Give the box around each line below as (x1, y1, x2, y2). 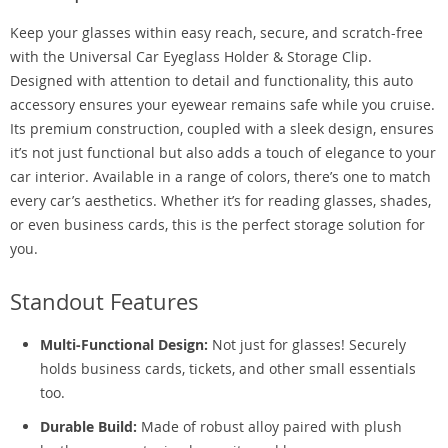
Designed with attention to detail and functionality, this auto (10, 71, 413, 90)
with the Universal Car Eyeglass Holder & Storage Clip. (10, 47, 372, 66)
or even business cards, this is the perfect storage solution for (10, 215, 425, 234)
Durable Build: (40, 417, 137, 436)
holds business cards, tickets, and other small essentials (40, 359, 416, 378)
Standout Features (10, 287, 199, 316)
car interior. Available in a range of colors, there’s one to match (10, 167, 431, 186)
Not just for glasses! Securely (208, 335, 406, 354)
